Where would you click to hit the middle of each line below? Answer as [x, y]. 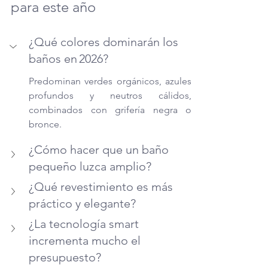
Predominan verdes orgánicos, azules [110, 81]
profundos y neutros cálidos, [110, 95]
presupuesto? [65, 257]
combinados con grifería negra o [110, 109]
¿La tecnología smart [85, 223]
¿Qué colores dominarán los [105, 42]
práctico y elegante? [82, 203]
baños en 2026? [68, 58]
